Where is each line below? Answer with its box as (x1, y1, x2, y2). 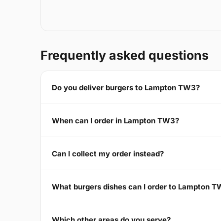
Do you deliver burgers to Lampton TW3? (52, 82, 200, 92)
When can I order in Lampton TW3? (52, 115, 179, 125)
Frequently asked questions (40, 48, 209, 63)
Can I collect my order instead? (52, 148, 164, 158)
